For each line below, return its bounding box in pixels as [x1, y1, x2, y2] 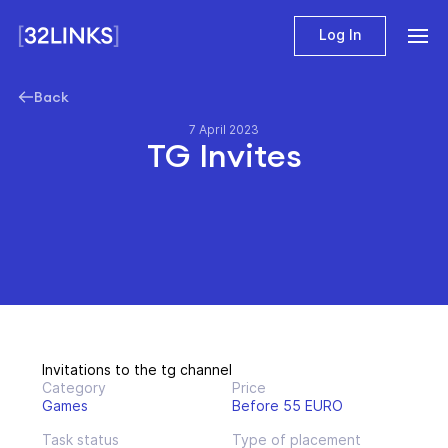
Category [42, 379, 106, 396]
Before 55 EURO [232, 397, 343, 414]
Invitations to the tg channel [42, 361, 232, 378]
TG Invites [146, 135, 302, 176]
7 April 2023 [189, 122, 259, 137]
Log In [319, 26, 361, 43]
